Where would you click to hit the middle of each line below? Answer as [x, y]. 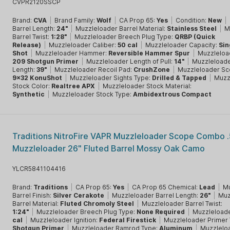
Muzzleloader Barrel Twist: [182, 204]
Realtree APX [73, 86]
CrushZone [152, 70]
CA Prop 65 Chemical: [166, 187]
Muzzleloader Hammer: [72, 53]
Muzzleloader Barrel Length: [156, 195]
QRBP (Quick [195, 37]
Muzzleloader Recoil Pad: [94, 70]
